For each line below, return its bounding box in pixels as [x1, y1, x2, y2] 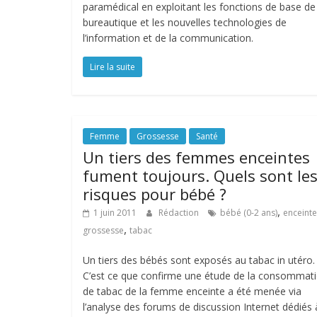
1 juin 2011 [93, 207, 137, 219]
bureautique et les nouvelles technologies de [83, 16, 287, 29]
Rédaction [158, 207, 201, 219]
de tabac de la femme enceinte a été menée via [83, 284, 301, 298]
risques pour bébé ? [83, 183, 226, 204]
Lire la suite [90, 61, 135, 73]
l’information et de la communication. [83, 31, 253, 45]
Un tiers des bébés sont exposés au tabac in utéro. [83, 253, 315, 267]
